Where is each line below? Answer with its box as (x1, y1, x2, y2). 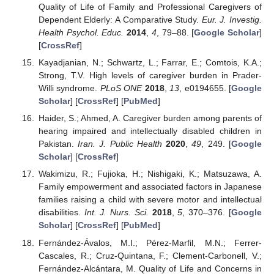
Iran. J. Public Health (78, 139, 162, 149)
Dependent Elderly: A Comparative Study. (38, 15, 202, 25)
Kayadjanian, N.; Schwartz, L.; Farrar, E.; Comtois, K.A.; (38, 57, 262, 68)
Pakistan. (38, 139, 78, 149)
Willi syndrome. (38, 83, 100, 94)
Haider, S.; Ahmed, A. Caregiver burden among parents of (38, 113, 262, 124)
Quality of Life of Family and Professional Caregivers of (38, 2, 262, 12)
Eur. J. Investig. (201, 15, 262, 25)
